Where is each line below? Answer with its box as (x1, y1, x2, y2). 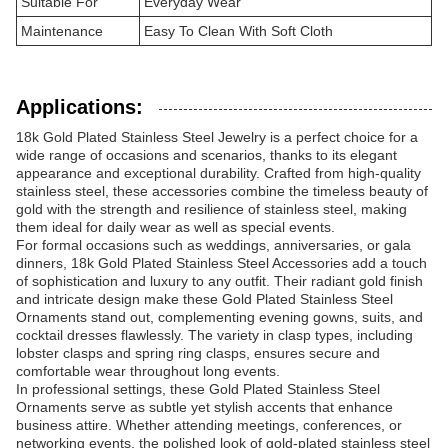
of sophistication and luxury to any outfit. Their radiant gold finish (16, 273, 423, 289)
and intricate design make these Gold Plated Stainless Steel (16, 291, 393, 307)
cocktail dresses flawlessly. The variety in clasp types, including (16, 327, 413, 343)
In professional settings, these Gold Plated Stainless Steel (16, 381, 380, 397)
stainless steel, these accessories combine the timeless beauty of (16, 183, 428, 199)
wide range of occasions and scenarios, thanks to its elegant (16, 147, 397, 163)
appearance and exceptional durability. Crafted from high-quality (16, 165, 421, 181)
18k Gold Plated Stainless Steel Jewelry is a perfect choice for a (16, 129, 418, 145)
